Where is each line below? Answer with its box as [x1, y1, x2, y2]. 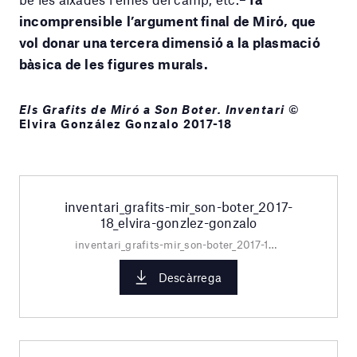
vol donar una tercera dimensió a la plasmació [19, 34, 320, 51]
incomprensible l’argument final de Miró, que [19, 13, 316, 29]
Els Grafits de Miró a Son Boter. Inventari [19, 101, 285, 116]
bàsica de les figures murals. [19, 56, 208, 73]
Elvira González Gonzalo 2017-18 [19, 116, 233, 131]
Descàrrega [158, 270, 222, 285]
